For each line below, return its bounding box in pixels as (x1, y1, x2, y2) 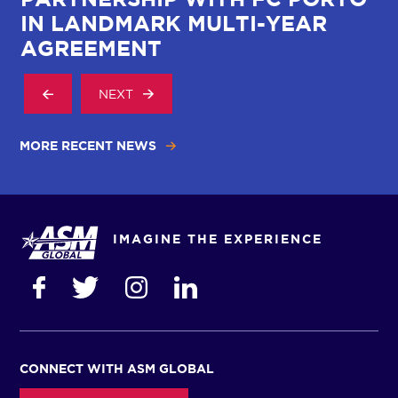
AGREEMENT (20, 36, 163, 60)
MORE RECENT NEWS (20, 139, 157, 153)
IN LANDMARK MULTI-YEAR (20, 12, 328, 36)
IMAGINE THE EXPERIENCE (113, 232, 323, 246)
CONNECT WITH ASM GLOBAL (20, 362, 215, 376)
